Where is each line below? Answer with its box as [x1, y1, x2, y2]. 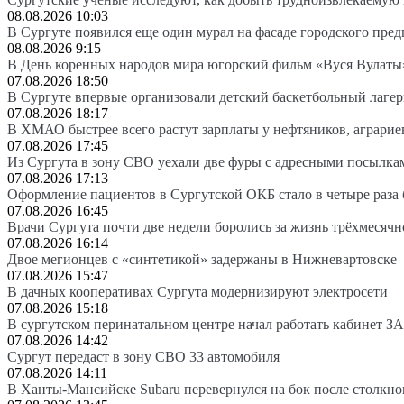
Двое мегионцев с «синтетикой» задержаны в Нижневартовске [7, 251, 397, 267]
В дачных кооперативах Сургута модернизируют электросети [7, 283, 388, 299]
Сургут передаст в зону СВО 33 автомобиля [7, 348, 280, 364]
